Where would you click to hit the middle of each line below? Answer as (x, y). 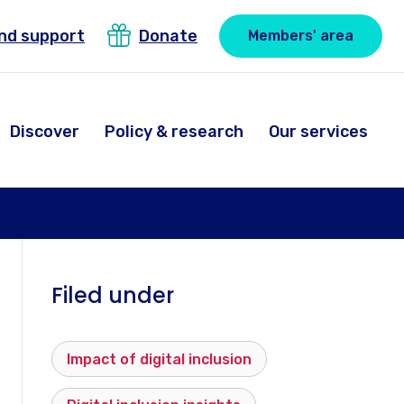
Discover (45, 132)
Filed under (112, 295)
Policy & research (174, 132)
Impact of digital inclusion (159, 359)
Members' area (301, 36)
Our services (318, 132)
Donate (168, 36)
